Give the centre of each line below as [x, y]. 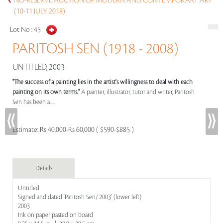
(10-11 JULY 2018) [40, 11]
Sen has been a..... [34, 102]
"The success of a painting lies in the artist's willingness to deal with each [103, 82]
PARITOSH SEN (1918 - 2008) [95, 49]
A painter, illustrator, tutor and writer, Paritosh [138, 92]
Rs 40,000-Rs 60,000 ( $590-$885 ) [87, 130]
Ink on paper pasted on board [56, 215]
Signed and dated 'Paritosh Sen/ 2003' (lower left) [80, 197]
